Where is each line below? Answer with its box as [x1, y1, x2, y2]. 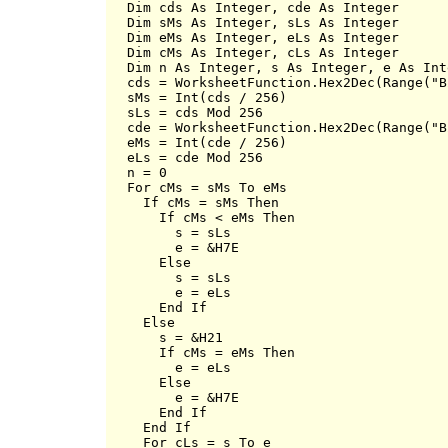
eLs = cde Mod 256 [111, 149, 263, 165]
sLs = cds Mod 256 [111, 104, 263, 120]
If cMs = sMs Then [111, 194, 279, 210]
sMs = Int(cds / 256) [111, 89, 287, 105]
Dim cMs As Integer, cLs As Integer [111, 44, 399, 60]
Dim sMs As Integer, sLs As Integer [111, 14, 399, 30]
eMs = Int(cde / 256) [111, 134, 287, 150]
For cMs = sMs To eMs [111, 179, 287, 195]
